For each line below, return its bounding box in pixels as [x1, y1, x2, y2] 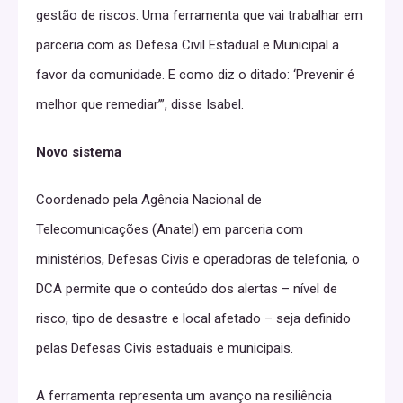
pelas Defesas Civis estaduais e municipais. [36, 339, 293, 356]
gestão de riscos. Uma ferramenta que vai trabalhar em [36, 6, 363, 23]
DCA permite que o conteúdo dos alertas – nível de [36, 280, 337, 297]
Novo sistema [36, 143, 121, 160]
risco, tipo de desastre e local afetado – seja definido [36, 309, 351, 327]
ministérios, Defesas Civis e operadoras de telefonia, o [36, 250, 360, 267]
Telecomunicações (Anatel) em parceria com [36, 220, 303, 237]
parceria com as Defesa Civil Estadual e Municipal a [36, 36, 339, 53]
